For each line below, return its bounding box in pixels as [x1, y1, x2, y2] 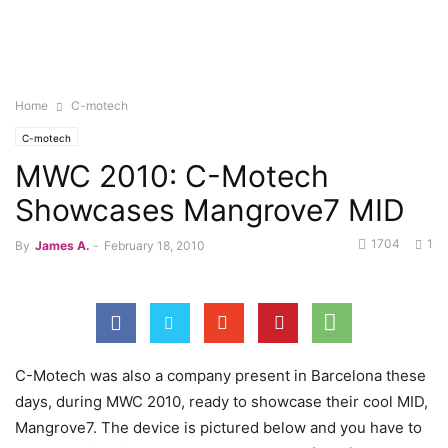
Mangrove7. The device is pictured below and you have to [15, 418, 422, 437]
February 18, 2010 [104, 238, 205, 253]
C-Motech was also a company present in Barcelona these [15, 366, 426, 385]
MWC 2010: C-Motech [15, 158, 329, 194]
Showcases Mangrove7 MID [15, 192, 405, 228]
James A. [35, 238, 90, 253]
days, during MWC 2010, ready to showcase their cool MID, [15, 392, 428, 411]
